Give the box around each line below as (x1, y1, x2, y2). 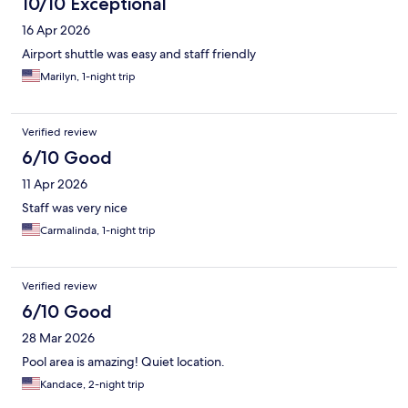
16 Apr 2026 (22, 22, 90, 39)
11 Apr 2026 (22, 176, 87, 193)
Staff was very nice (22, 199, 127, 217)
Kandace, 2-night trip (40, 377, 145, 393)
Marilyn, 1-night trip (40, 69, 136, 85)
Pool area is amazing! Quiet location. (22, 353, 225, 371)
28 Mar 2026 (22, 330, 95, 347)
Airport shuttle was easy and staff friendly (22, 46, 256, 63)
